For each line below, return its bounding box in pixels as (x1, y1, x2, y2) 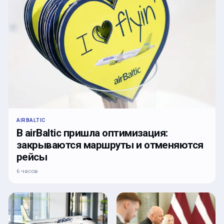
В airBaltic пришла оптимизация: (16, 126, 168, 139)
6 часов (16, 167, 37, 174)
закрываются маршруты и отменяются (16, 138, 203, 151)
